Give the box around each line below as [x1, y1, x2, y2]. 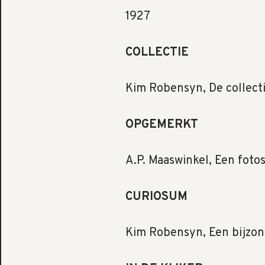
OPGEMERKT [125, 117, 198, 132]
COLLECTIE [125, 44, 189, 60]
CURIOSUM [125, 189, 188, 205]
